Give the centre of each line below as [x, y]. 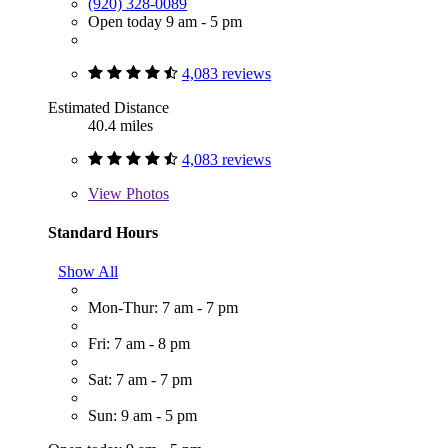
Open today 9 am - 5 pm [165, 21]
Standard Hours [103, 232]
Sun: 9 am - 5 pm [142, 416]
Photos [145, 193]
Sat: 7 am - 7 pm [140, 380]
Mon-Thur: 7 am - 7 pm [163, 308]
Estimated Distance [108, 107]
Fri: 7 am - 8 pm [139, 344]
